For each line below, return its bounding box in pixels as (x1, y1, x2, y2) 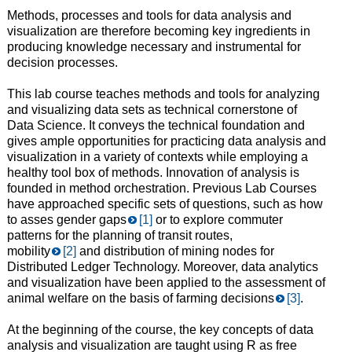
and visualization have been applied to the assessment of (6, 275, 325, 289)
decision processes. (6, 55, 118, 69)
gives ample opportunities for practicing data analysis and (6, 134, 326, 148)
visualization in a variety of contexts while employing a (6, 149, 308, 163)
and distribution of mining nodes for (75, 244, 274, 258)
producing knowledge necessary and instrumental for (6, 39, 301, 53)
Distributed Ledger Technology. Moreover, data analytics (6, 259, 318, 273)
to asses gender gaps (6, 212, 126, 226)
